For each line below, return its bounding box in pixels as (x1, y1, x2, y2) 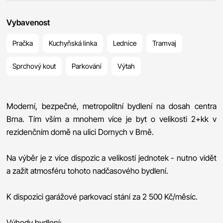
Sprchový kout (12, 61, 56, 70)
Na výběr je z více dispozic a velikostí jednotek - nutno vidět (6, 152, 217, 163)
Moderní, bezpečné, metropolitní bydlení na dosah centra (6, 101, 217, 111)
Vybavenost (6, 17, 50, 27)
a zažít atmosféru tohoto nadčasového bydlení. (6, 165, 169, 176)
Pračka (12, 38, 33, 47)
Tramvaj (152, 38, 177, 47)
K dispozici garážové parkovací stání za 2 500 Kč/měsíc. (6, 191, 198, 202)
